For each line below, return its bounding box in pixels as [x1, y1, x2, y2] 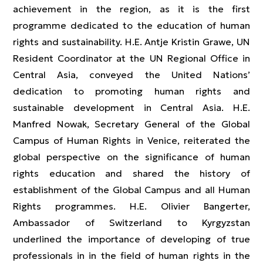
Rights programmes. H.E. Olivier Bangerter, [13, 200, 250, 212]
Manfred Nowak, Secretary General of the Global [13, 118, 250, 130]
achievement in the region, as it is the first [13, 3, 250, 15]
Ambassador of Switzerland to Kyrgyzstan [13, 217, 250, 228]
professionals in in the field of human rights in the [13, 249, 250, 261]
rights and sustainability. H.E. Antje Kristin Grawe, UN [13, 36, 250, 48]
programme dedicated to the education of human [13, 19, 250, 31]
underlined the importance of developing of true [13, 233, 250, 245]
